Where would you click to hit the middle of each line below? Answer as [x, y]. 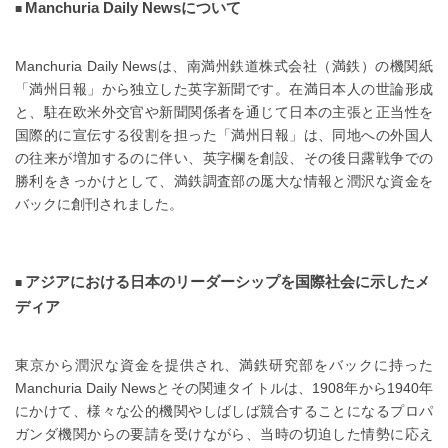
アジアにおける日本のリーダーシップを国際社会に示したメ [227, 281]
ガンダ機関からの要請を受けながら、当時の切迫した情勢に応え [224, 433]
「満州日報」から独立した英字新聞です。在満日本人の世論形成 [224, 89]
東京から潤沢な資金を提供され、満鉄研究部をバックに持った [224, 364]
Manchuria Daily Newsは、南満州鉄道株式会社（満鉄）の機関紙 [224, 66]
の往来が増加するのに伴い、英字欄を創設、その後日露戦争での [224, 158]
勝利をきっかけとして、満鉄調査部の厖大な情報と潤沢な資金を [224, 181]
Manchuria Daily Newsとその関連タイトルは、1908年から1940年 [224, 387]
